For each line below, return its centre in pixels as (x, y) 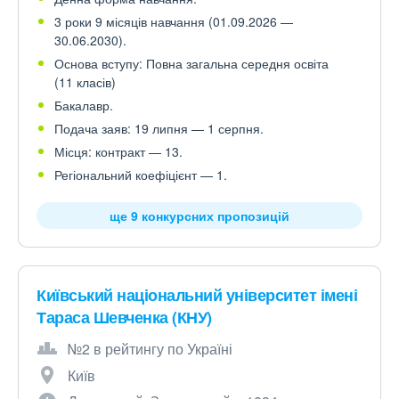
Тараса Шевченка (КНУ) (124, 318)
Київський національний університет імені (197, 295)
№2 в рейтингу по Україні (150, 349)
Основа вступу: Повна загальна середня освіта (191, 64)
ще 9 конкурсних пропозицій (199, 216)
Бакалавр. (84, 106)
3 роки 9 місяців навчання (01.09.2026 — (174, 22)
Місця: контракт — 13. (118, 152)
